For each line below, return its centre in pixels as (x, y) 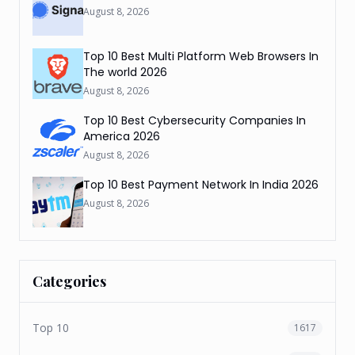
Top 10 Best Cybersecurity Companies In (195, 120)
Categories (69, 281)
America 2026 (122, 136)
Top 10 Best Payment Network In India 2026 (201, 185)
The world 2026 (125, 72)
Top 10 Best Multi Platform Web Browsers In (201, 56)
